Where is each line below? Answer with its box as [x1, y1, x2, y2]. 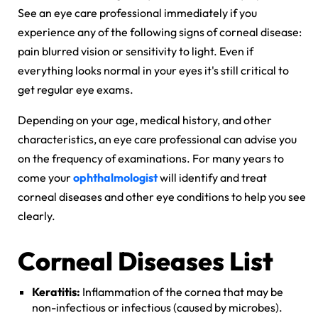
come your [18, 170, 73, 185]
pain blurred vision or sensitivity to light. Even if [18, 43, 253, 58]
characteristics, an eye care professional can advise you [18, 131, 297, 146]
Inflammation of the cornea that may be [80, 284, 283, 299]
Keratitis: [32, 284, 80, 299]
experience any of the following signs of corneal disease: [18, 24, 302, 39]
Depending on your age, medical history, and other [18, 112, 272, 127]
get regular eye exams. [18, 82, 136, 97]
